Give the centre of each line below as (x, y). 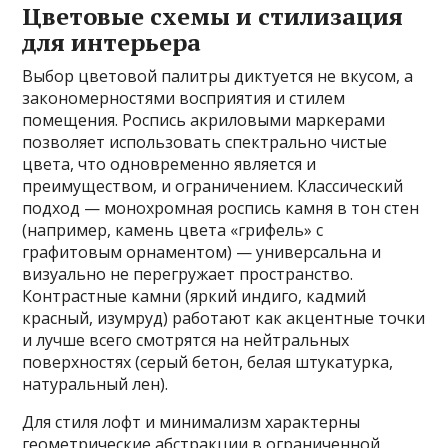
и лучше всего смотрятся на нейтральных (186, 340)
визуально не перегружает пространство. (188, 274)
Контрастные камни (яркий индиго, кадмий (194, 296)
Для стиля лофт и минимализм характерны (191, 422)
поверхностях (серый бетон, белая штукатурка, (208, 362)
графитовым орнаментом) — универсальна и (202, 252)
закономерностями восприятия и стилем (184, 98)
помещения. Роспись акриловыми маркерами (204, 120)
